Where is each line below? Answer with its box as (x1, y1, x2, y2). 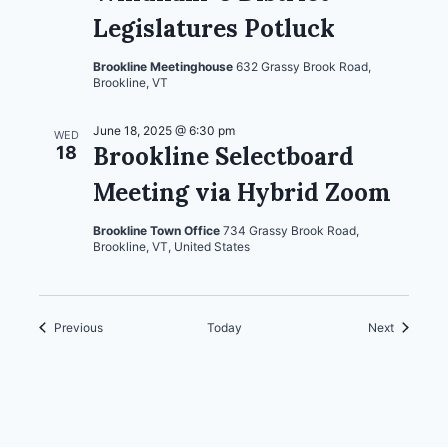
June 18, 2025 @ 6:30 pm (93, 122, 235, 138)
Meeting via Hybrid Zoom (93, 176, 391, 208)
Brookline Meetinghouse (93, 58, 236, 74)
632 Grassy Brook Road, (236, 58, 371, 74)
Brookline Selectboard (93, 140, 354, 172)
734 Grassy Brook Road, (223, 222, 359, 238)
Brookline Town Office (93, 222, 223, 238)
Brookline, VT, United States (93, 238, 250, 254)
